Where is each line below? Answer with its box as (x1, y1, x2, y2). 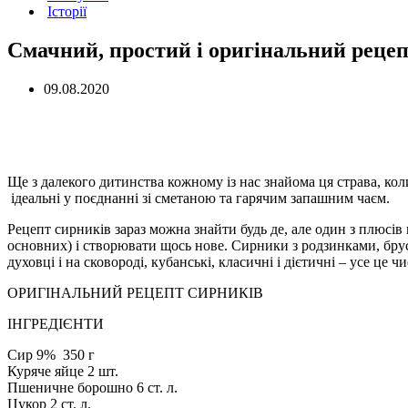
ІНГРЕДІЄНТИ (7, 315, 104, 331)
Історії (47, 4, 87, 19)
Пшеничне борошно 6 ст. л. (7, 379, 178, 395)
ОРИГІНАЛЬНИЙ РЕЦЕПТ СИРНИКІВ (7, 284, 263, 301)
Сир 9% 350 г (7, 346, 95, 362)
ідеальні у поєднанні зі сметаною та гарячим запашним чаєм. (7, 189, 390, 206)
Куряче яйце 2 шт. (7, 362, 118, 379)
